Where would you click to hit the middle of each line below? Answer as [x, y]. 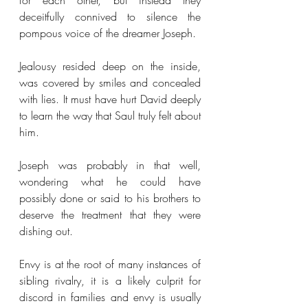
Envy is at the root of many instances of [110, 264]
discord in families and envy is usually [110, 297]
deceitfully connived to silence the [110, 16]
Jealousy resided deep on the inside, [110, 66]
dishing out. [48, 231]
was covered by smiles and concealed [110, 82]
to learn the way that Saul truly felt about [110, 115]
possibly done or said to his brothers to [110, 198]
